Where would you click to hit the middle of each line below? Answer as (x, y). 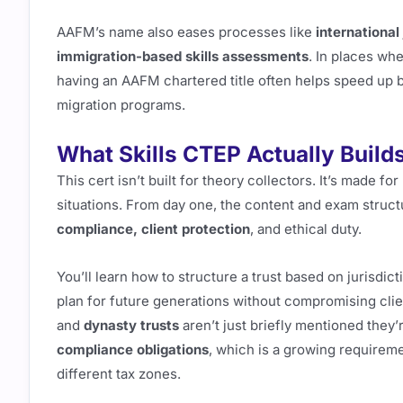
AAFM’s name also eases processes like (186, 31)
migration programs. (121, 104)
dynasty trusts (131, 325)
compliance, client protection (153, 228)
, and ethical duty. (306, 228)
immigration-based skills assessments (183, 56)
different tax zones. (119, 374)
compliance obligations (133, 349)
